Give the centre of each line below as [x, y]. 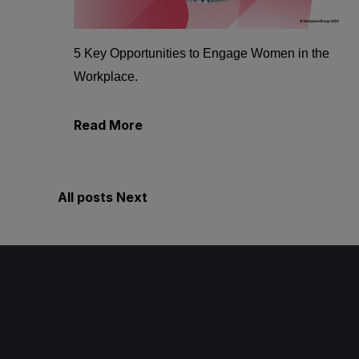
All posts [85, 197]
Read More [108, 125]
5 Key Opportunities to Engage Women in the [202, 53]
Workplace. [106, 76]
